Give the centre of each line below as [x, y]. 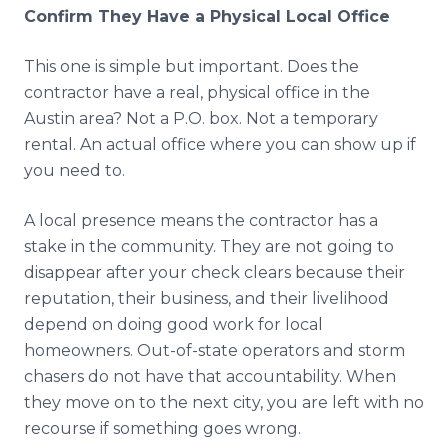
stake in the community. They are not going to [209, 246]
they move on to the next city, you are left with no [224, 402]
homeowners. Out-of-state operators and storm [214, 350]
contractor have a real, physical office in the [197, 92]
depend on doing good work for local [173, 324]
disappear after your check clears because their [214, 272]
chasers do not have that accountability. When [210, 376]
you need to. [74, 170]
